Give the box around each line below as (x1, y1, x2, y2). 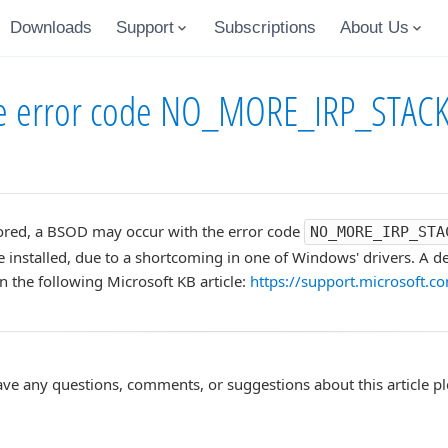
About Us (339, 18, 409, 37)
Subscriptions (213, 18, 316, 37)
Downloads (9, 18, 92, 37)
